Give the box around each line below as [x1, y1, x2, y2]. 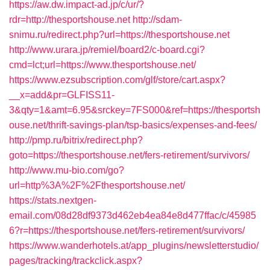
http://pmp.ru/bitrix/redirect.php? [9, 135, 143, 145]
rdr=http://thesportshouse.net [9, 14, 130, 25]
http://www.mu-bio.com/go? [9, 165, 124, 175]
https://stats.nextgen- [9, 195, 96, 206]
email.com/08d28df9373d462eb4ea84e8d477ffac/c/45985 [9, 210, 256, 221]
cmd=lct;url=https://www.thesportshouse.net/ [9, 60, 196, 70]
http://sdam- [133, 14, 182, 25]
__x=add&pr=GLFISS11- [9, 90, 115, 100]
